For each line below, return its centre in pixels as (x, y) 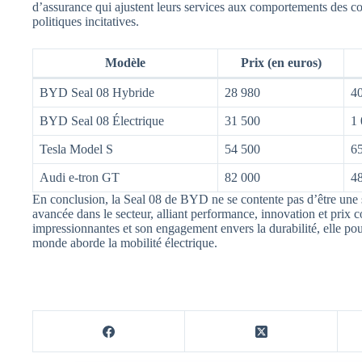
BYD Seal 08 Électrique (102, 121)
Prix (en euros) (281, 63)
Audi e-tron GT (80, 178)
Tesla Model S (76, 149)
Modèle (125, 63)
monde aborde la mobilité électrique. (125, 243)
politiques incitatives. (86, 22)
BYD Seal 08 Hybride (97, 93)
